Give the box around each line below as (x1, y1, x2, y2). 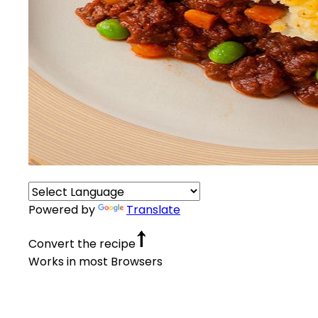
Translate (126, 201, 180, 218)
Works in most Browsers (28, 253, 163, 270)
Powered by (28, 201, 98, 218)
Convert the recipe (28, 235, 136, 252)
